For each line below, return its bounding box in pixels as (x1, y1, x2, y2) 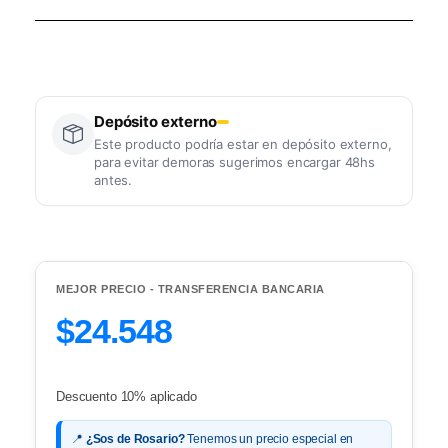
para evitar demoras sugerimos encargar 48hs (94, 153, 375, 170)
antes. (94, 171, 133, 188)
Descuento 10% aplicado (56, 388, 197, 404)
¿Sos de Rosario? (85, 431, 185, 446)
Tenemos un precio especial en (184, 431, 354, 446)
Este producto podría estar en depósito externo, (94, 135, 392, 152)
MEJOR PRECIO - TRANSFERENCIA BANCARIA (56, 282, 325, 295)
